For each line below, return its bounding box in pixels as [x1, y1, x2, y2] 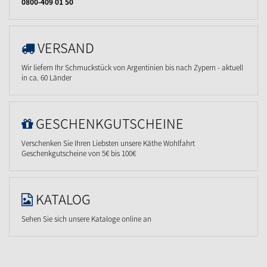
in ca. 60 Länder [21, 72, 72, 83]
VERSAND [38, 37, 94, 57]
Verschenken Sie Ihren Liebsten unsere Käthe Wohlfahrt [21, 137, 195, 148]
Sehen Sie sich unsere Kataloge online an [21, 213, 151, 224]
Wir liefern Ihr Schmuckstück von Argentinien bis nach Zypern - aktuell [21, 61, 243, 73]
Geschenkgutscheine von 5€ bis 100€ [21, 147, 136, 159]
